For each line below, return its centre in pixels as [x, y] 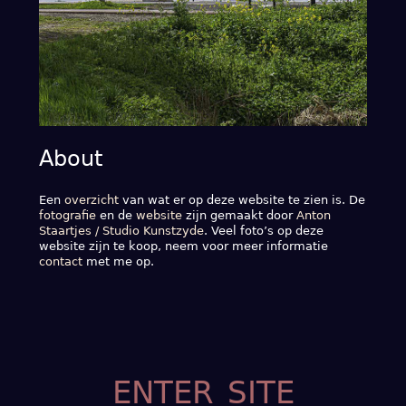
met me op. [118, 261]
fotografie [67, 215]
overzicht [91, 199]
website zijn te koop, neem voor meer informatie [183, 246]
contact [60, 261]
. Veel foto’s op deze [263, 230]
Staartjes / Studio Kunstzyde [121, 230]
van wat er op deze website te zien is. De [242, 199]
